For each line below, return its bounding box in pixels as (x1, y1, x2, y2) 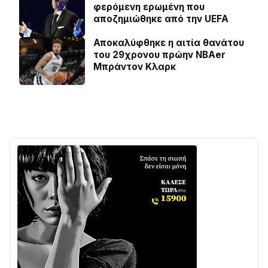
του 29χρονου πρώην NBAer (93, 49, 226, 61)
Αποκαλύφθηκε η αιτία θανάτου (93, 37, 244, 49)
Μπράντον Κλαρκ (93, 61, 176, 73)
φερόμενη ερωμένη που (93, 1, 205, 13)
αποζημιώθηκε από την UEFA (93, 13, 229, 25)
